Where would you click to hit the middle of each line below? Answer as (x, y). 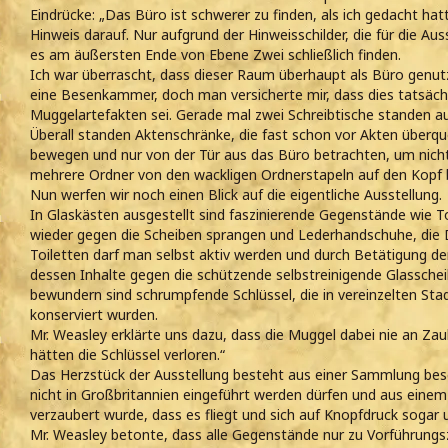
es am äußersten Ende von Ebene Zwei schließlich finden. (215, 55)
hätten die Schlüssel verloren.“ (127, 355)
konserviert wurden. (94, 315)
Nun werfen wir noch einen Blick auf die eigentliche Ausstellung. (236, 195)
